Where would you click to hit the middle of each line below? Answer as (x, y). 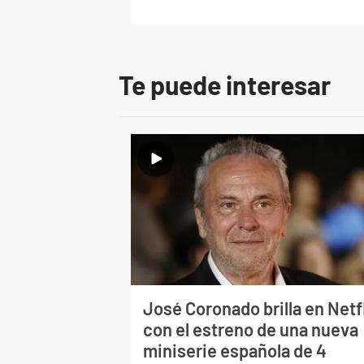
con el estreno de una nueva (251, 329)
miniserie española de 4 (235, 350)
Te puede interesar (225, 84)
